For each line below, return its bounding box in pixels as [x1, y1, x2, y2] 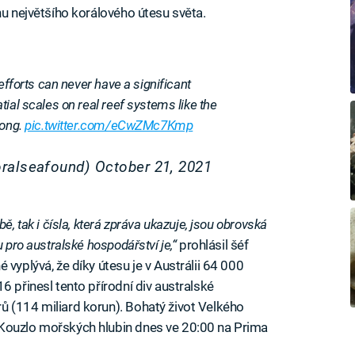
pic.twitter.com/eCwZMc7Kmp [25, 117, 193, 134]
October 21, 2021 [94, 158, 212, 177]
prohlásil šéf [176, 237, 249, 254]
